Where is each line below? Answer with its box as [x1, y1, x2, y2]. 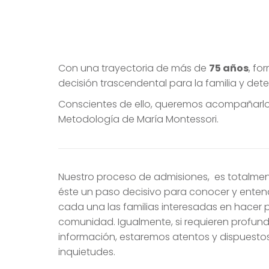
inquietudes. [58, 245, 115, 259]
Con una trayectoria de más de [58, 61, 209, 76]
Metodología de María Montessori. [58, 112, 219, 127]
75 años [209, 61, 249, 76]
